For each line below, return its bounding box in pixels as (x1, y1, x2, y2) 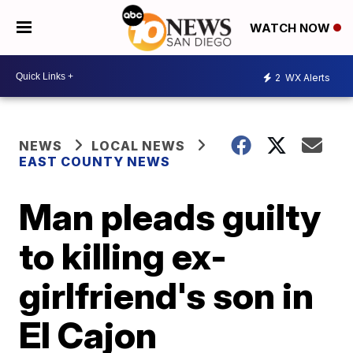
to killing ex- (19, 234, 228, 278)
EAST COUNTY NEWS (19, 154, 171, 169)
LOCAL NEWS (91, 138, 186, 154)
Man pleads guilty (19, 195, 321, 239)
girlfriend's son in (19, 273, 314, 318)
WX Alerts (283, 71, 330, 84)
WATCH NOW (250, 20, 333, 36)
